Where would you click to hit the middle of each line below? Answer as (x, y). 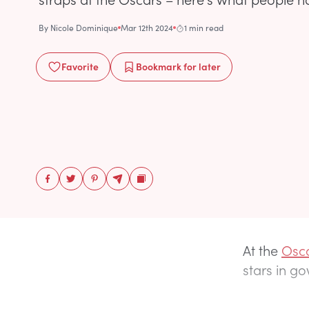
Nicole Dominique (84, 28)
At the (262, 250)
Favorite (80, 66)
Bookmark (159, 66)
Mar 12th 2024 (147, 28)
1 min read (204, 28)
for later (201, 66)
